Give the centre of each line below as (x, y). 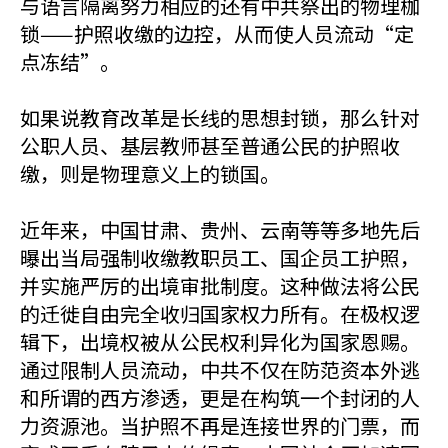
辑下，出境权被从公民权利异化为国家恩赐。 (220, 341)
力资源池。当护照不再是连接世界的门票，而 (220, 425)
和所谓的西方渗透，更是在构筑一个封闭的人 (220, 397)
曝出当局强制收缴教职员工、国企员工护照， (220, 257)
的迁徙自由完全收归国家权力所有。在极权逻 (220, 313)
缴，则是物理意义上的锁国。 (150, 173)
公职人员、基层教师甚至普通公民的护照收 (210, 145)
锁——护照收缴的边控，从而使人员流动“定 (217, 33)
